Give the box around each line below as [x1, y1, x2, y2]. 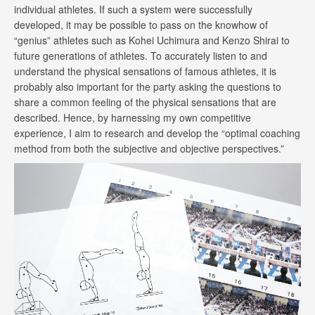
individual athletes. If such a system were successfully [14, 2, 252, 17]
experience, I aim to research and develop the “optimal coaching [14, 126, 300, 141]
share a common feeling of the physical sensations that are [14, 95, 276, 110]
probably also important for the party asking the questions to [14, 79, 281, 94]
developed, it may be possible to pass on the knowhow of [14, 18, 268, 32]
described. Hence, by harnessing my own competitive [14, 110, 251, 125]
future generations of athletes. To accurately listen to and [14, 49, 267, 63]
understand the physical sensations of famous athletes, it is [14, 64, 276, 79]
